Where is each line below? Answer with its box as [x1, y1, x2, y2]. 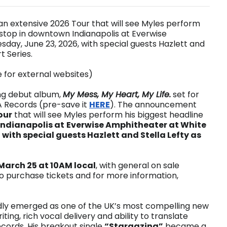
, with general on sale [96, 160, 179, 171]
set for [171, 89, 199, 100]
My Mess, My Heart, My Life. [63, 89, 171, 100]
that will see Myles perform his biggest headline [12, 109, 203, 121]
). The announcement [110, 99, 197, 110]
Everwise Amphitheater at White [66, 119, 206, 131]
